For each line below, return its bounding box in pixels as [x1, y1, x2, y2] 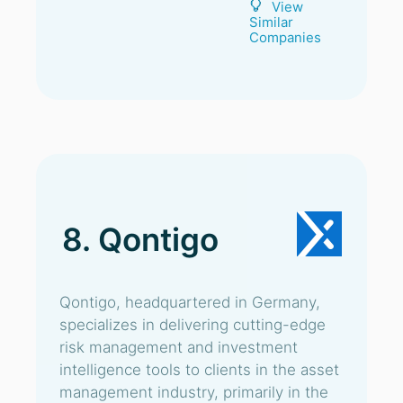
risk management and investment [59, 338, 298, 356]
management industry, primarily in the [59, 383, 328, 401]
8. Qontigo [62, 220, 219, 258]
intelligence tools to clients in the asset [59, 361, 339, 379]
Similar [249, 13, 293, 31]
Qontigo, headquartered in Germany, [59, 293, 320, 311]
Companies [249, 29, 321, 46]
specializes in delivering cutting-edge [59, 316, 326, 334]
